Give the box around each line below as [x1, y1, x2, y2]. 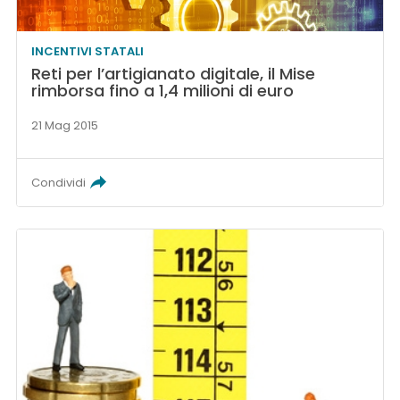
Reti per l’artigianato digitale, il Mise [31, 62, 316, 86]
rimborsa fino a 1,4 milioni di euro [31, 79, 295, 103]
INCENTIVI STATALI [31, 43, 145, 61]
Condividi [31, 174, 87, 192]
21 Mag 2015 [31, 117, 99, 135]
